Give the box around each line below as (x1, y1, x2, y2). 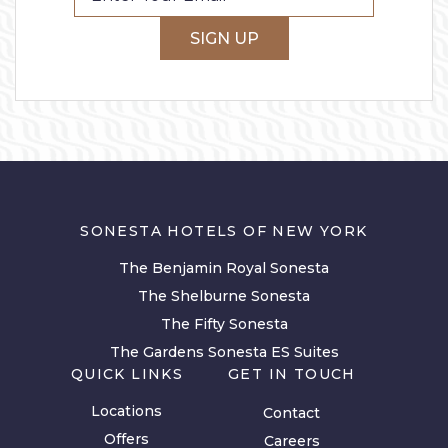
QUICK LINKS (70, 364, 184, 383)
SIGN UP (189, 28, 259, 48)
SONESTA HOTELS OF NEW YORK (80, 221, 368, 240)
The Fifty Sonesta (160, 314, 288, 333)
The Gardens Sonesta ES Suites (109, 342, 339, 361)
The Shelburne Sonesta (138, 286, 310, 305)
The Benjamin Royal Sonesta (119, 258, 329, 277)
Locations (91, 401, 163, 420)
